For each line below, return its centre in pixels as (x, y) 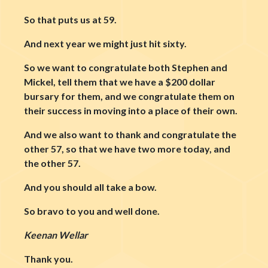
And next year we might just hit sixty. (105, 43)
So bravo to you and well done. (92, 211)
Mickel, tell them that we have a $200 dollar (120, 81)
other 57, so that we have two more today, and (127, 148)
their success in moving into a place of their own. (131, 110)
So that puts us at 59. (70, 19)
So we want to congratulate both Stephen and (126, 67)
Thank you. (48, 258)
